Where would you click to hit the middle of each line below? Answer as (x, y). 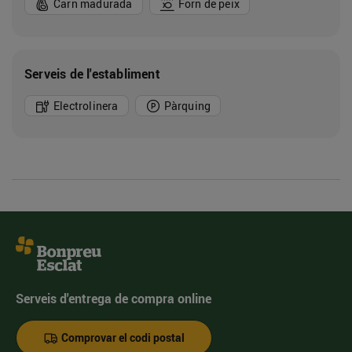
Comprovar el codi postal (122, 337)
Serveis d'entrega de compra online (114, 299)
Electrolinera (86, 105)
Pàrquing (187, 105)
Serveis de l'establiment (92, 74)
